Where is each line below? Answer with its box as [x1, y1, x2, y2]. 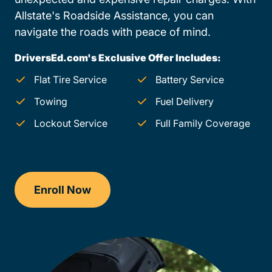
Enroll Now [34, 183, 91, 197]
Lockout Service [34, 117, 107, 130]
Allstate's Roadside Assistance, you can [15, 9, 214, 22]
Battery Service [155, 73, 224, 86]
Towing [34, 95, 67, 108]
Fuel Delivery [155, 95, 214, 108]
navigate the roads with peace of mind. [15, 25, 211, 39]
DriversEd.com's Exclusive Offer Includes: [15, 52, 221, 64]
